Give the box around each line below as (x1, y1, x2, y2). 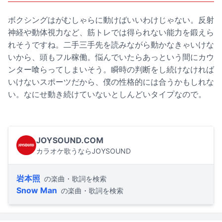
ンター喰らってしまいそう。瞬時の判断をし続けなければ (8, 64, 214, 75)
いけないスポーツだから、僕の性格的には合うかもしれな (8, 77, 214, 87)
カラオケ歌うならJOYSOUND (36, 147, 131, 156)
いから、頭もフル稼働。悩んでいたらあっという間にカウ (8, 52, 214, 62)
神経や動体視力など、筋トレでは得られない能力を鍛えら (8, 27, 214, 38)
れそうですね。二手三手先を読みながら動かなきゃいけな (8, 40, 214, 50)
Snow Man (16, 185, 57, 196)
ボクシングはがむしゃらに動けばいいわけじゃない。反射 (8, 15, 214, 25)
